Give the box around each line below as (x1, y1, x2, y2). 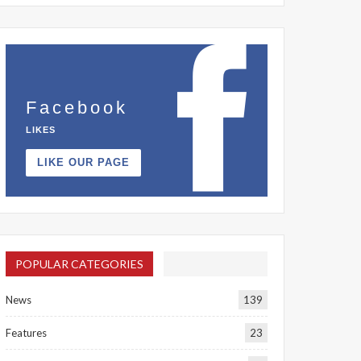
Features (5, 326, 47, 340)
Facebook (25, 98, 128, 118)
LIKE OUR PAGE (36, 156, 130, 168)
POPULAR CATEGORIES (15, 257, 143, 271)
